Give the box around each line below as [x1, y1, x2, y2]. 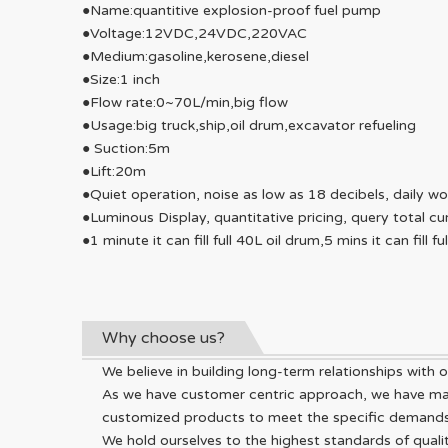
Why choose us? [102, 328, 225, 348]
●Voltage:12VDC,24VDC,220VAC [82, 25, 307, 42]
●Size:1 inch [82, 71, 160, 88]
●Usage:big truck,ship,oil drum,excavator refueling [82, 117, 416, 134]
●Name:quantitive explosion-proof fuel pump [82, 2, 381, 19]
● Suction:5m [82, 140, 170, 157]
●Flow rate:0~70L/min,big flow [82, 94, 288, 111]
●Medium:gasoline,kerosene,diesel [82, 48, 309, 65]
